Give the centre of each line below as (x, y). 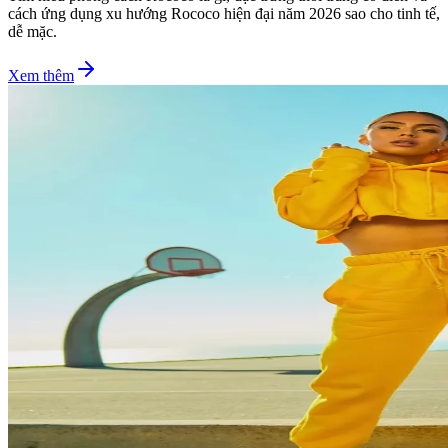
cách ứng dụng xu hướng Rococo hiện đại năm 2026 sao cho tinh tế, (224, 13)
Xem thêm (41, 75)
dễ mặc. (32, 31)
